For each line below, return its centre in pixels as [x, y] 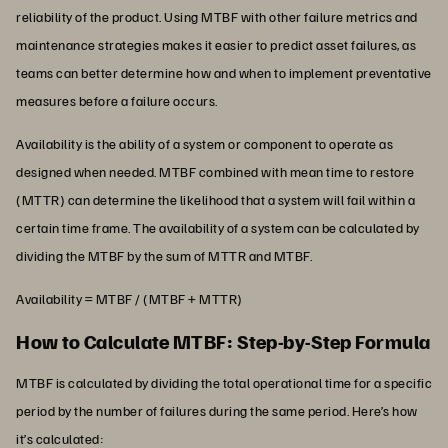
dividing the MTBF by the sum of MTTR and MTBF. [164, 255]
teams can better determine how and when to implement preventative [224, 72]
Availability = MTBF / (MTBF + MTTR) [129, 298]
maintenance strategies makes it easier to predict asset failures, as [216, 44]
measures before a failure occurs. [117, 100]
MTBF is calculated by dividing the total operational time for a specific [224, 382]
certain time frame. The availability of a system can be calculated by [218, 227]
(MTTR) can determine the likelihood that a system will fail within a [215, 199]
